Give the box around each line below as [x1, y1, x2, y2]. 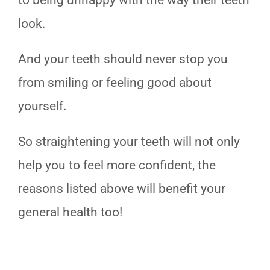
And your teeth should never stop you [18, 52, 228, 67]
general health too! [18, 205, 122, 220]
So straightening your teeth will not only [18, 134, 240, 149]
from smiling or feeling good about [18, 75, 212, 90]
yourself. [18, 99, 67, 114]
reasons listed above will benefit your [18, 181, 225, 196]
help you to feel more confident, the [18, 158, 216, 173]
